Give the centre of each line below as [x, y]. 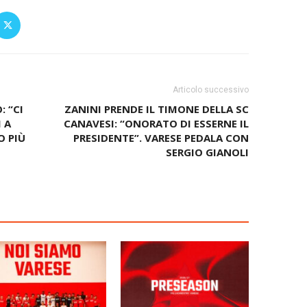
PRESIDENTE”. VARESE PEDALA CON [161, 138]
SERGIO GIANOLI [207, 152]
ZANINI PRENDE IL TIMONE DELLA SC [156, 109]
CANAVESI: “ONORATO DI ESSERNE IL [156, 124]
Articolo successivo [210, 90]
